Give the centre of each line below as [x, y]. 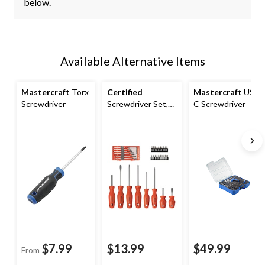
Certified [125, 92]
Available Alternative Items [132, 61]
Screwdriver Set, [138, 104]
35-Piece [124, 116]
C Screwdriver [219, 104]
